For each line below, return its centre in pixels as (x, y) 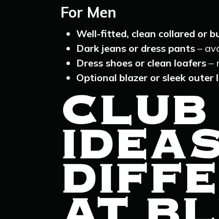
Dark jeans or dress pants (136, 48)
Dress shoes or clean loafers (141, 63)
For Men (88, 12)
